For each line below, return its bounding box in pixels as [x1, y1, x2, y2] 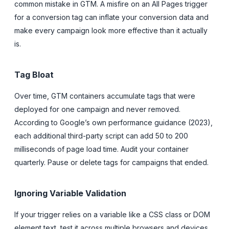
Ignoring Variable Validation [14, 188, 126, 198]
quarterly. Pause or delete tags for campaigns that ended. [14, 157, 209, 167]
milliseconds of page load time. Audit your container [14, 144, 189, 153]
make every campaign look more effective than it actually [14, 26, 208, 35]
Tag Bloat [14, 69, 54, 80]
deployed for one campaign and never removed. [14, 104, 180, 113]
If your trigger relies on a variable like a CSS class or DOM [14, 210, 210, 219]
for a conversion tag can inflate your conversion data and [14, 12, 209, 21]
